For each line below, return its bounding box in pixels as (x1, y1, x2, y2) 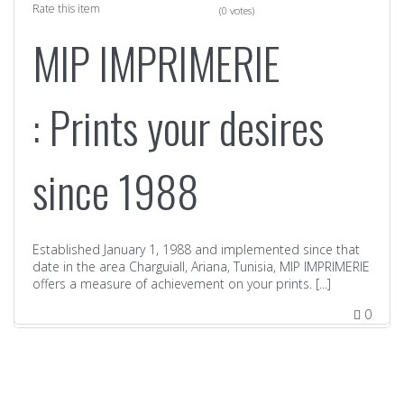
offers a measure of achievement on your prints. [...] (32, 274, 331, 292)
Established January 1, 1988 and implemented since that (32, 240, 360, 258)
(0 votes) (219, 3, 254, 17)
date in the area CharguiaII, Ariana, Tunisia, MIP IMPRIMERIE (32, 257, 370, 275)
